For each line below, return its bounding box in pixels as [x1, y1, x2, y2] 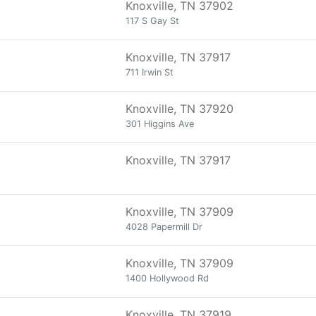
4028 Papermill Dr [126, 221, 202, 232]
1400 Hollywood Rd [126, 273, 209, 284]
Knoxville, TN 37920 [126, 102, 233, 116]
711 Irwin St [126, 67, 174, 78]
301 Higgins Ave [126, 119, 194, 129]
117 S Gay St [126, 16, 179, 26]
